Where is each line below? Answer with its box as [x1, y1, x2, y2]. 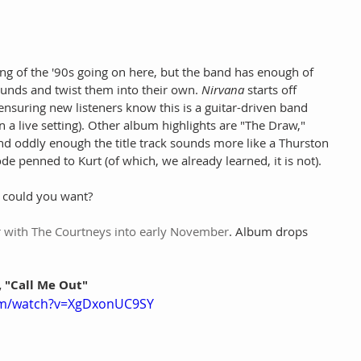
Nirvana [201, 81, 244, 98]
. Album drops [229, 223, 311, 240]
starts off [244, 81, 300, 98]
